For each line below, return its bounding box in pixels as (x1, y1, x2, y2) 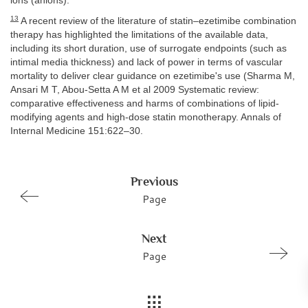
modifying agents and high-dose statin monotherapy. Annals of (10, 112, 281, 123)
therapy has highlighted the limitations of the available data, (10, 30, 268, 41)
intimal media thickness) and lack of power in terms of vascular (10, 57, 283, 68)
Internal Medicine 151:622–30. (10, 126, 143, 137)
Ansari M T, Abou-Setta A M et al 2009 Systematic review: (10, 85, 259, 96)
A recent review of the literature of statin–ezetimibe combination (19, 16, 296, 27)
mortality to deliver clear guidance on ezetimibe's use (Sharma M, (10, 71, 295, 82)
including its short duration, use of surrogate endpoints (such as (10, 43, 287, 54)
